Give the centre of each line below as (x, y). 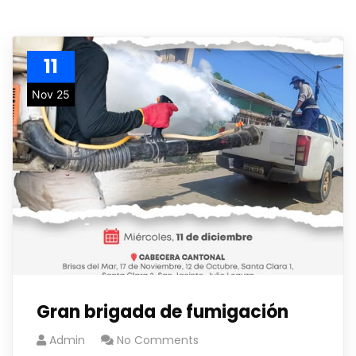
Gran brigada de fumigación (163, 312)
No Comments (158, 340)
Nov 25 (51, 94)
